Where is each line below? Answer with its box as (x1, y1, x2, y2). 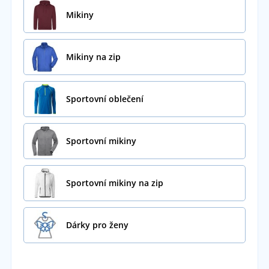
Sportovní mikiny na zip (65, 177, 163, 189)
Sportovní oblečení (65, 93, 144, 105)
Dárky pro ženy (65, 219, 128, 231)
